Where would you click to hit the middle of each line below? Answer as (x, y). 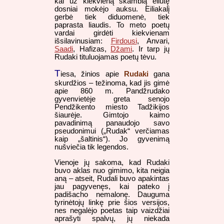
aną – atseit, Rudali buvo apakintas (112, 179)
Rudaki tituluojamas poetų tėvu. (105, 57)
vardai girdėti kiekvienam (112, 33)
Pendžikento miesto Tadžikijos (112, 107)
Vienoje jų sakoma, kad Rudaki (112, 163)
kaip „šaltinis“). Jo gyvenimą (112, 139)
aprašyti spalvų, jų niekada (112, 219)
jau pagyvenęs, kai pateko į (112, 187)
